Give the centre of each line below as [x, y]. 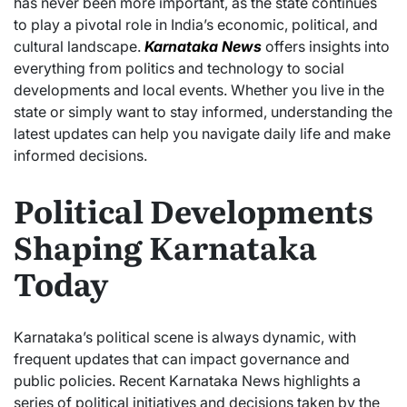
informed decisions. [80, 155]
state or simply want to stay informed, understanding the [203, 112]
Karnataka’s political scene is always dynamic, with [185, 338]
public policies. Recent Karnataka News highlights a [187, 381]
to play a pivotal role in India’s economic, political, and [196, 25]
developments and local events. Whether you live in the [199, 90]
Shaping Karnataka [165, 247]
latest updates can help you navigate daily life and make [202, 134]
